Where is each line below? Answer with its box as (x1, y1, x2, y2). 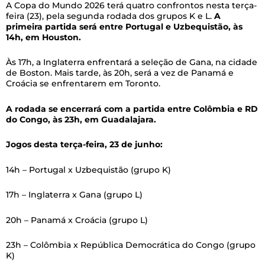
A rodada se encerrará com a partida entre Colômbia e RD (6, 103, 258, 114)
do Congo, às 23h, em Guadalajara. (6, 114, 156, 125)
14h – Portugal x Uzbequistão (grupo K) (6, 164, 171, 175)
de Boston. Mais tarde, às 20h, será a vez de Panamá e (6, 67, 234, 79)
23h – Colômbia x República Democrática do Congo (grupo (6, 240, 256, 251)
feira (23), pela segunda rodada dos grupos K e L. (6, 10, 214, 21)
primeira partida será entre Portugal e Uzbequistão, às (6, 21, 243, 32)
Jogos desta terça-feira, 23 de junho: (6, 139, 163, 150)
